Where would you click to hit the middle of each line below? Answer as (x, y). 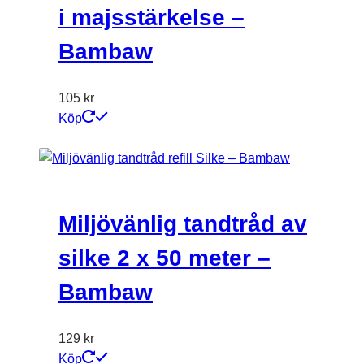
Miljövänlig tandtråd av (183, 223)
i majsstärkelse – (152, 18)
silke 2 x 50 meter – (165, 258)
